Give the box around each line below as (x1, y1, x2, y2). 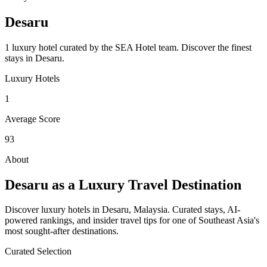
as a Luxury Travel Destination (48, 176, 241, 193)
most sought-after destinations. (5, 226, 119, 237)
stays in (5, 52, 35, 63)
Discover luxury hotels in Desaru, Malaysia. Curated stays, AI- (5, 204, 240, 215)
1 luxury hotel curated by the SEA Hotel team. (5, 42, 179, 52)
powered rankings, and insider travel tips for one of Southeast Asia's (5, 215, 259, 226)
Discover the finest (181, 42, 252, 52)
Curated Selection (5, 246, 72, 257)
